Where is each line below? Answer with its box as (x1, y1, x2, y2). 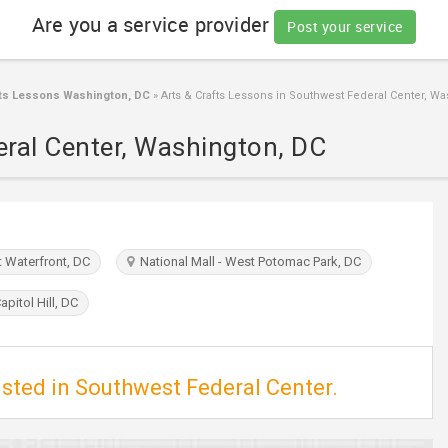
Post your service (287, 17, 403, 36)
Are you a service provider (32, 11, 275, 39)
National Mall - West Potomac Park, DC (134, 254, 361, 269)
